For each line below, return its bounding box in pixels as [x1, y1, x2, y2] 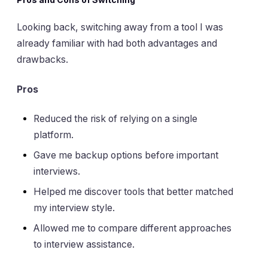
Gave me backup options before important [33, 150, 218, 162]
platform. [33, 129, 74, 141]
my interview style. [33, 202, 115, 214]
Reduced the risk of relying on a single [33, 113, 197, 125]
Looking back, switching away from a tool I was [17, 22, 223, 33]
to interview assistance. [33, 239, 135, 251]
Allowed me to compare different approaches [33, 223, 232, 234]
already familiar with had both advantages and [17, 38, 217, 50]
